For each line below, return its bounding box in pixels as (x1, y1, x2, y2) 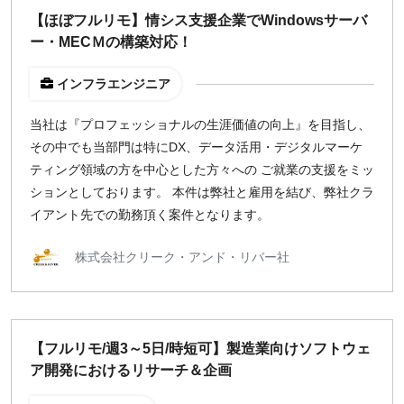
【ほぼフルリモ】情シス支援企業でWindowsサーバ (30, 13, 367, 28)
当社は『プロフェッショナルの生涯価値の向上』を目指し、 (30, 117, 371, 132)
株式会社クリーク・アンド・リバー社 (75, 249, 289, 264)
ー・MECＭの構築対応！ (30, 34, 192, 50)
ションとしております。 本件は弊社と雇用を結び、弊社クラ (30, 185, 374, 199)
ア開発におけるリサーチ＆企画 (30, 363, 232, 378)
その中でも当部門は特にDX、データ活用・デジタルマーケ (30, 140, 363, 154)
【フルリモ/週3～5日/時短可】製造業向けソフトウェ (30, 341, 371, 356)
